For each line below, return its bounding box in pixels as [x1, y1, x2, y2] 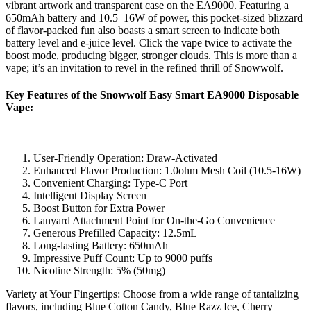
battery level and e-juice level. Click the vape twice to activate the [6, 36, 292, 49]
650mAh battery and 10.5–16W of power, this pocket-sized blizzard [6, 11, 303, 24]
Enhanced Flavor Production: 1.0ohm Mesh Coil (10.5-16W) [33, 165, 301, 177]
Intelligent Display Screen [33, 190, 146, 202]
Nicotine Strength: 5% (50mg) [33, 264, 165, 277]
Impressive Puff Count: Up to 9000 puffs [33, 252, 212, 264]
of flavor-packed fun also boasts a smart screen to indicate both [6, 24, 280, 36]
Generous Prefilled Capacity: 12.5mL [33, 227, 197, 239]
